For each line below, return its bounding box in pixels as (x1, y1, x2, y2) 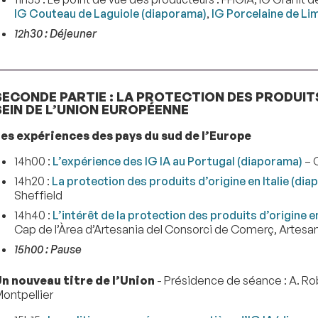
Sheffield (13, 187, 62, 202)
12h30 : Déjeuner (13, 26, 97, 41)
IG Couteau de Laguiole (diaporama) (13, 6, 207, 21)
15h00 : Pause (13, 241, 82, 256)
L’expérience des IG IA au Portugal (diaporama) (52, 153, 302, 168)
